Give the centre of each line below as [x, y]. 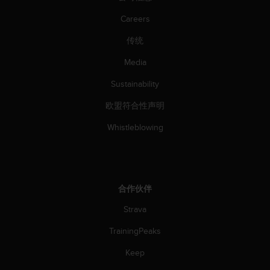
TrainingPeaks [135, 231]
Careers [135, 19]
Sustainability [135, 84]
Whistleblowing [135, 127]
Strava [135, 209]
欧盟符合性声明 [135, 106]
